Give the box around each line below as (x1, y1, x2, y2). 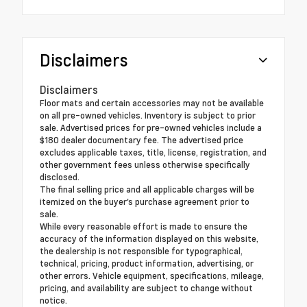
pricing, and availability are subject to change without (40, 281, 253, 294)
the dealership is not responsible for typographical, (40, 244, 243, 257)
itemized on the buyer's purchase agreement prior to (40, 195, 249, 208)
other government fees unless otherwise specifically (40, 158, 250, 171)
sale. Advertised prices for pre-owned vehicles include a (40, 121, 262, 134)
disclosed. (40, 170, 79, 183)
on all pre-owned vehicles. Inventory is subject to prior (40, 108, 256, 121)
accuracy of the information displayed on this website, (40, 232, 258, 245)
